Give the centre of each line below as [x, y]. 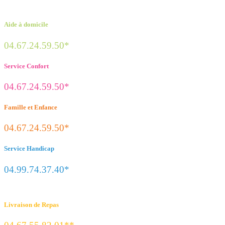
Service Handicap [29, 149]
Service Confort [26, 66]
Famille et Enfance [31, 107]
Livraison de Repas [31, 204]
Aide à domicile [26, 25]
